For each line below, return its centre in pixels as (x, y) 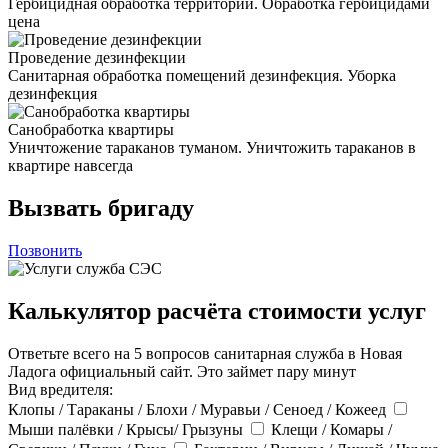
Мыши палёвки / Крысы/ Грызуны (127, 429)
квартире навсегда (70, 165)
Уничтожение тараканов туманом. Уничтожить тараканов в (212, 147)
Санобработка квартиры (91, 129)
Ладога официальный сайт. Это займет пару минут (182, 371)
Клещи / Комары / (331, 429)
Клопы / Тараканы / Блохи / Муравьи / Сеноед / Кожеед (199, 409)
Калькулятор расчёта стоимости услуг (217, 310)
